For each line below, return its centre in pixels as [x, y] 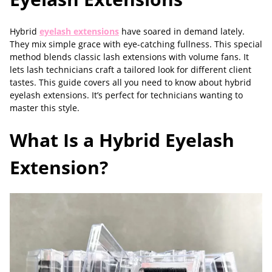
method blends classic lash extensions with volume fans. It [129, 57]
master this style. [45, 108]
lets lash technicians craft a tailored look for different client [131, 70]
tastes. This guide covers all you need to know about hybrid [131, 82]
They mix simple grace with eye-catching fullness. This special [136, 44]
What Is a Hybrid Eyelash [122, 140]
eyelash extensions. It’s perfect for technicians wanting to [126, 95]
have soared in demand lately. [182, 31]
